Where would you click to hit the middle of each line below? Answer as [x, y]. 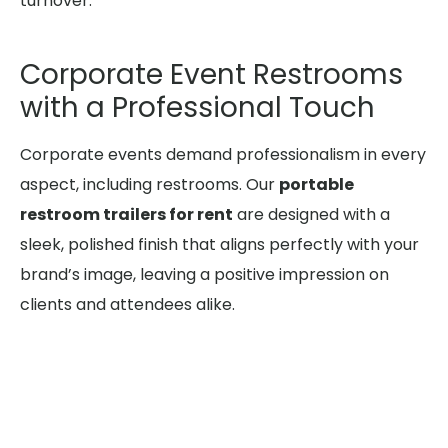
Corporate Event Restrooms [211, 75]
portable [316, 185]
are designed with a [311, 215]
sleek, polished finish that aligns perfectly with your [219, 245]
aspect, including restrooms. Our [149, 185]
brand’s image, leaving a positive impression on [204, 275]
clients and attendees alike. [127, 305]
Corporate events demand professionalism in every [223, 155]
